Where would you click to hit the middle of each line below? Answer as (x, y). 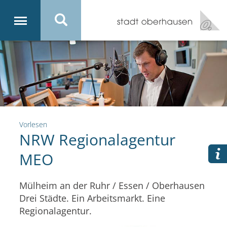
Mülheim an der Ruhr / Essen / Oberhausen (112, 185)
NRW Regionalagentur (97, 139)
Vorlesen (33, 124)
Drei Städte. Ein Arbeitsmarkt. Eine (92, 198)
